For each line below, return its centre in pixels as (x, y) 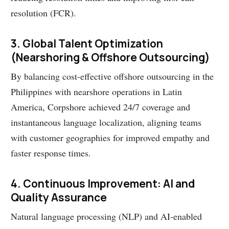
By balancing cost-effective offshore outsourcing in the (112, 76)
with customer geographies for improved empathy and (110, 138)
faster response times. (51, 153)
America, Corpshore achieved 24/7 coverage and (101, 107)
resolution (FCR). (44, 13)
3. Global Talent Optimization (87, 43)
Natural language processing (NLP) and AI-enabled (107, 216)
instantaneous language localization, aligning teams (106, 122)
